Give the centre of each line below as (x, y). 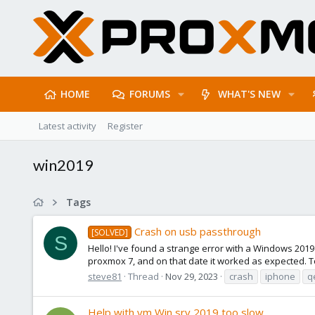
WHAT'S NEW (250, 94)
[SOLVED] (110, 233)
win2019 (63, 165)
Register (125, 126)
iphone (280, 276)
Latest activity (67, 126)
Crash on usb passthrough (198, 232)
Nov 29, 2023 (192, 276)
